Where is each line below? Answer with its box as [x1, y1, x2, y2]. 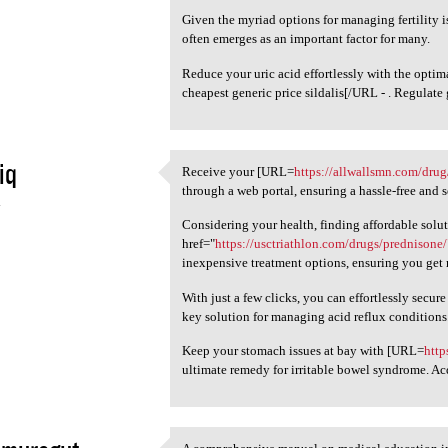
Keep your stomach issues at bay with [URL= [182, 343, 425, 359]
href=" [182, 236, 216, 252]
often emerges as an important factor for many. [182, 31, 431, 47]
